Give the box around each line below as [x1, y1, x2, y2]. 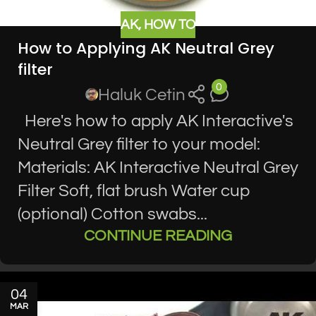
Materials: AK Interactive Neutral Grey [18, 158, 298, 176]
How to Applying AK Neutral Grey [18, 37, 274, 59]
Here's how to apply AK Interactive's [18, 111, 293, 130]
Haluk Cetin [98, 85, 186, 104]
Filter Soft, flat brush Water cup [18, 181, 250, 200]
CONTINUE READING [84, 227, 232, 244]
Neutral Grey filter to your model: [18, 135, 260, 153]
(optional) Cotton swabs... [18, 205, 207, 223]
